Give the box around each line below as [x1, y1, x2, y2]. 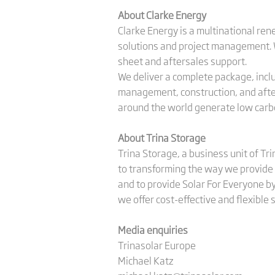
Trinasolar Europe [118, 238, 198, 252]
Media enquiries [118, 222, 190, 237]
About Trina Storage [118, 130, 206, 145]
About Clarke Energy [118, 7, 206, 22]
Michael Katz [118, 253, 177, 268]
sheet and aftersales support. [118, 53, 247, 68]
